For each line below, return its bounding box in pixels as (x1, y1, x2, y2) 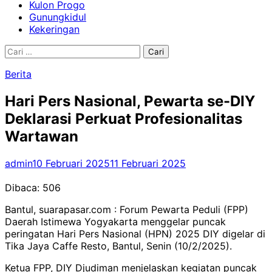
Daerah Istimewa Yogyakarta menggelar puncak (5, 215, 226, 228)
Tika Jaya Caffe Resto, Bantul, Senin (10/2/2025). (5, 239, 232, 252)
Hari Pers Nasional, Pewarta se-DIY (5, 92, 255, 110)
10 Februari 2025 (32, 157, 110, 169)
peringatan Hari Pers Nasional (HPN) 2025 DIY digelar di (5, 227, 265, 240)
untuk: (4, 56, 32, 69)
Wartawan (5, 127, 78, 145)
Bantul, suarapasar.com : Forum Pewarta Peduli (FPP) (5, 203, 248, 216)
